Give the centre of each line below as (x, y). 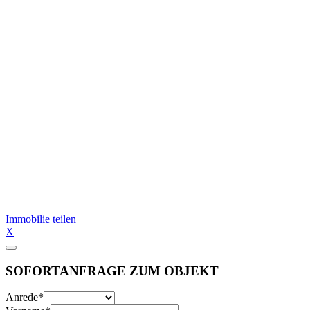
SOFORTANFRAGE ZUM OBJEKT (112, 271)
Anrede (22, 298)
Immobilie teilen (41, 219)
